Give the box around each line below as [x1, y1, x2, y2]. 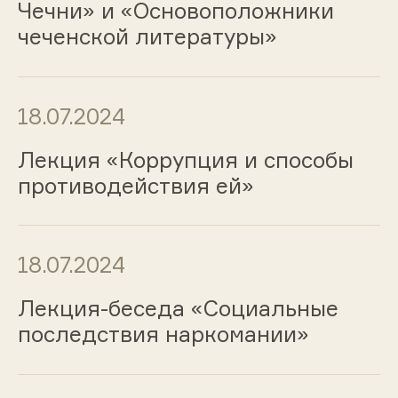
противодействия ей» [17, 171, 254, 199]
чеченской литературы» [17, 22, 277, 50]
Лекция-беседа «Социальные [17, 295, 338, 322]
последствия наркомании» [17, 321, 309, 348]
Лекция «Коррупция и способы [17, 146, 354, 173]
